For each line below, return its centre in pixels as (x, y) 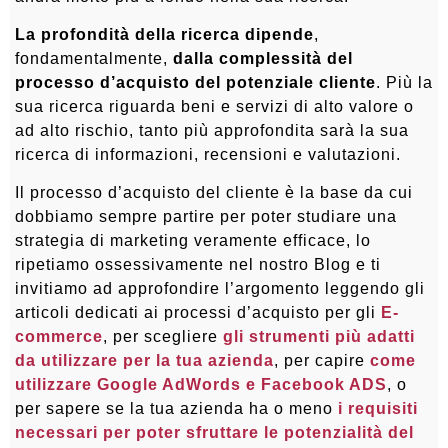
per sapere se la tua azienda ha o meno (176, 409)
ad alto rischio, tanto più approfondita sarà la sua (212, 131)
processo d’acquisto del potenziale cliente (195, 83)
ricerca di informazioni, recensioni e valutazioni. (208, 155)
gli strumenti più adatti (319, 337)
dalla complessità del (263, 59)
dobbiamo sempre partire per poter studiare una (206, 217)
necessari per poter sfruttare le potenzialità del (214, 433)
